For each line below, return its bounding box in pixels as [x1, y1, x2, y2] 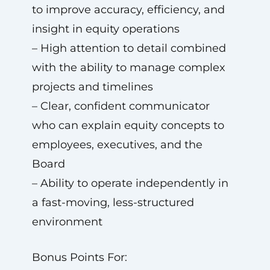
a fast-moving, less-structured [31, 196, 194, 209]
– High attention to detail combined [31, 42, 226, 55]
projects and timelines [31, 80, 153, 93]
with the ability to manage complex [31, 61, 225, 74]
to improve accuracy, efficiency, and [31, 3, 225, 16]
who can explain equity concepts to [31, 119, 224, 132]
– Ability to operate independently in [31, 177, 228, 190]
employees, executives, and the [31, 138, 202, 151]
